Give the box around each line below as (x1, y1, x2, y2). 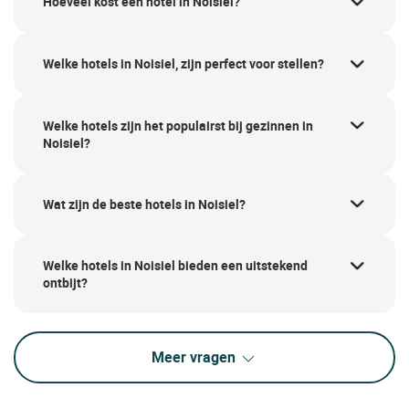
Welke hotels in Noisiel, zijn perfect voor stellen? (43, 55, 324, 73)
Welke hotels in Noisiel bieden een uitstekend (43, 257, 308, 275)
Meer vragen (152, 347, 239, 368)
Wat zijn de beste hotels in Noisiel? (43, 194, 246, 213)
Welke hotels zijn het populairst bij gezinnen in (43, 116, 313, 134)
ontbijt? (43, 274, 88, 292)
